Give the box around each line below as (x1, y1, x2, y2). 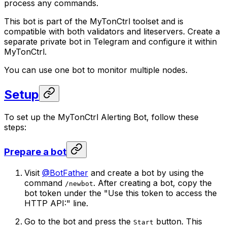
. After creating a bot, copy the (93, 178, 212, 188)
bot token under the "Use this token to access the (24, 188, 217, 199)
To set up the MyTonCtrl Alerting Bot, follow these (4, 111, 199, 122)
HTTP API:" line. (24, 198, 88, 209)
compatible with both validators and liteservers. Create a (4, 26, 220, 36)
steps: (4, 122, 26, 132)
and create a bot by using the (88, 168, 204, 178)
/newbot (65, 180, 93, 188)
